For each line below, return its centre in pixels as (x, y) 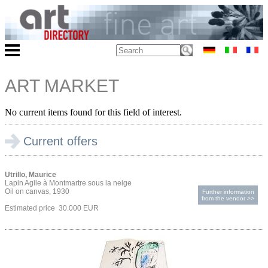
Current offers (60, 141)
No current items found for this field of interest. (93, 112)
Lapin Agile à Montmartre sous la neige (68, 183)
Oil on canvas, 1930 (37, 192)
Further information (228, 192)
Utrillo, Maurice (31, 175)
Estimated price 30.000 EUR (52, 208)
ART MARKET (62, 86)
